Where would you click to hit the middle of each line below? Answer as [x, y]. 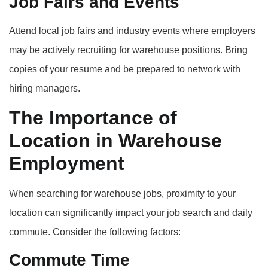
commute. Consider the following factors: [95, 232]
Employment [67, 164]
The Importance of [93, 118]
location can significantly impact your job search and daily [131, 213]
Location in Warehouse [115, 141]
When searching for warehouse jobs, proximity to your [122, 194]
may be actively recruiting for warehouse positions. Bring [128, 50]
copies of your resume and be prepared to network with [125, 69]
